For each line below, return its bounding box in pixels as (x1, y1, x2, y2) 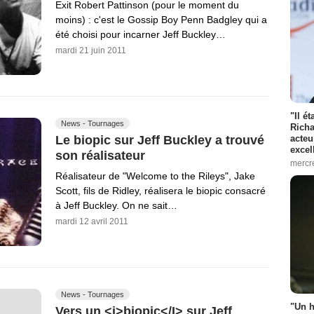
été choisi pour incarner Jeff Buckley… (55, 28, 226, 40)
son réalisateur (55, 148, 145, 163)
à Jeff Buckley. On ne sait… (55, 199, 177, 211)
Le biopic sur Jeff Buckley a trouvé (55, 132, 264, 147)
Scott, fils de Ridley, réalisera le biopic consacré (55, 184, 266, 196)
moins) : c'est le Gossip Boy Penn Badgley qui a (55, 13, 267, 25)
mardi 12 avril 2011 (55, 216, 128, 226)
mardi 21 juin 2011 (55, 45, 126, 55)
